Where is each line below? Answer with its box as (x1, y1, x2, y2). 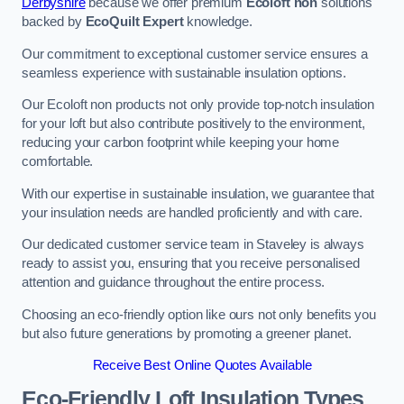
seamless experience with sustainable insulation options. (22, 65, 346, 80)
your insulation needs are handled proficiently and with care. (22, 205, 363, 220)
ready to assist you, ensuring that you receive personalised (22, 256, 360, 271)
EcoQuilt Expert (85, 14, 184, 29)
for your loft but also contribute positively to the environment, (22, 116, 365, 132)
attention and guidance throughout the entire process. (22, 275, 326, 290)
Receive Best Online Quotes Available (92, 358, 312, 373)
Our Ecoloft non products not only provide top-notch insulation (22, 97, 374, 113)
